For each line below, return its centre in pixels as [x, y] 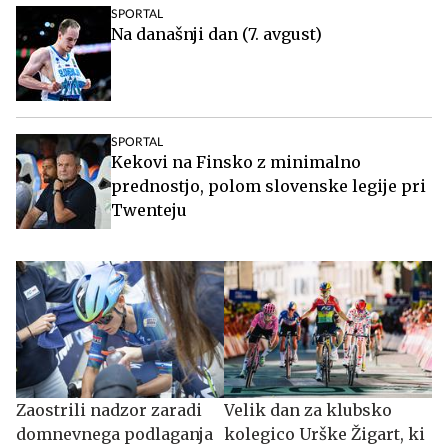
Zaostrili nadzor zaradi [109, 409]
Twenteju [149, 209]
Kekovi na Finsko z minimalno [236, 161]
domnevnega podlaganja [114, 433]
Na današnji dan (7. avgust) [216, 33]
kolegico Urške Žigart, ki [324, 433]
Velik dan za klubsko [308, 409]
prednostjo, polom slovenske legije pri [268, 185]
